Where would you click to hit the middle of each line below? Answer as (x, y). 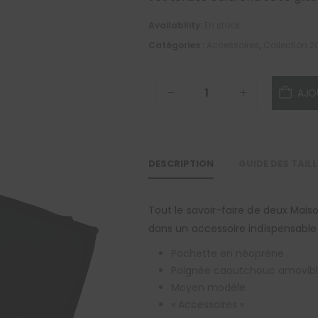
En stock (222, 25)
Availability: (176, 25)
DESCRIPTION (181, 163)
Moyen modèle (208, 287)
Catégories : (177, 45)
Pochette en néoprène (227, 253)
